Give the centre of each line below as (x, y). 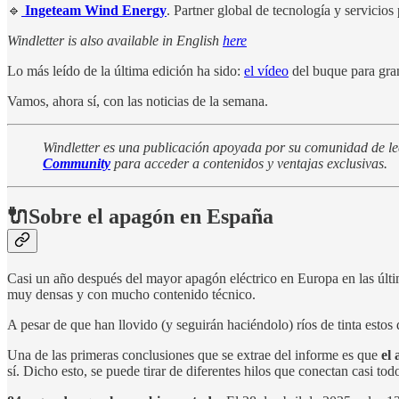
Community (77, 163)
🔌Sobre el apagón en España (140, 217)
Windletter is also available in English (115, 40)
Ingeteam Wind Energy (94, 10)
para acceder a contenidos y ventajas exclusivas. (249, 163)
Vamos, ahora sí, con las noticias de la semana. (138, 101)
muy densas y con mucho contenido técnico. (131, 295)
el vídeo (266, 70)
